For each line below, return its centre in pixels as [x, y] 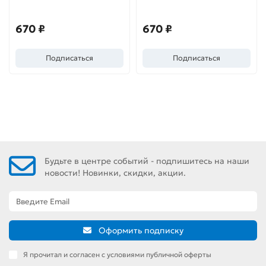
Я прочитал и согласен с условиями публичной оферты [117, 254]
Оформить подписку [141, 230]
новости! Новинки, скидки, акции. [115, 172]
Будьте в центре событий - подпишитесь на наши [147, 161]
